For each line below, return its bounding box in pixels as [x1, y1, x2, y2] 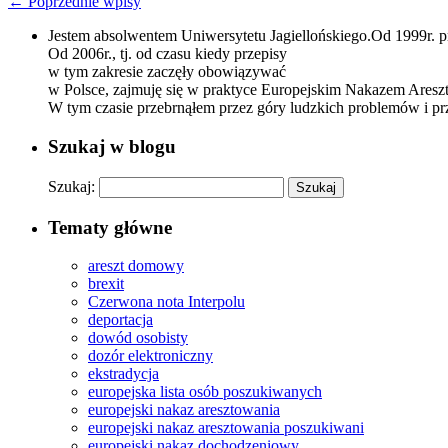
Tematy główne [48, 216, 172, 238]
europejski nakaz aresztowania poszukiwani [88, 419, 364, 437]
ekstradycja [88, 365, 159, 383]
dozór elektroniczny [88, 347, 213, 365]
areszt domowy [88, 257, 184, 275]
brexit [88, 275, 124, 293]
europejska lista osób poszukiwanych [88, 383, 322, 401]
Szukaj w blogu [48, 136, 176, 158]
